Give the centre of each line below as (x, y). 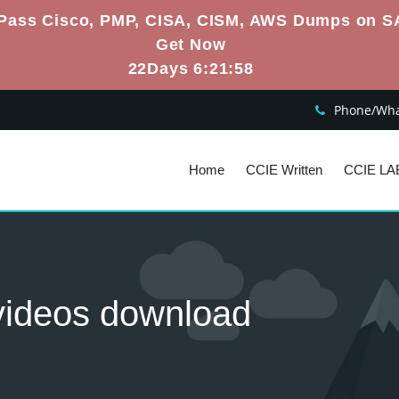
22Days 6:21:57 (191, 69)
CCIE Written (284, 170)
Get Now (191, 45)
